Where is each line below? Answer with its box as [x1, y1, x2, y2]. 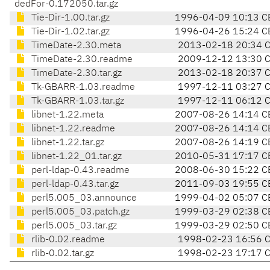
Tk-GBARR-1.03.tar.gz [29, 96, 124, 107]
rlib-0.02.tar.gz [29, 249, 94, 259]
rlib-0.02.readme [29, 235, 105, 245]
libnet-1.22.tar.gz [29, 138, 104, 148]
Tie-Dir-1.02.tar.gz [29, 27, 110, 37]
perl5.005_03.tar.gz [29, 221, 117, 231]
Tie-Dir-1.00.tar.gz [29, 13, 110, 24]
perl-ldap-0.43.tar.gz [29, 180, 119, 190]
